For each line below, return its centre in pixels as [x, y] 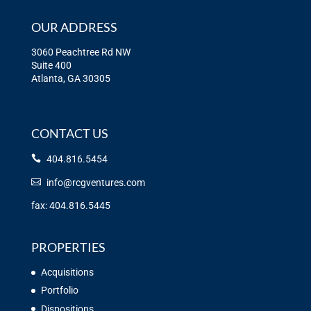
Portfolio [59, 291]
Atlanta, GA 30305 [70, 78]
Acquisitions [67, 272]
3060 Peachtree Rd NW [81, 52]
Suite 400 [51, 65]
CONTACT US [69, 134]
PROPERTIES [68, 247]
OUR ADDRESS [74, 27]
